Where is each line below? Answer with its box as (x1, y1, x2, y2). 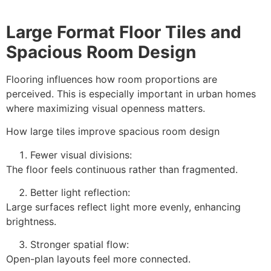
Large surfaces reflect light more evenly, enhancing (6, 200, 241, 213)
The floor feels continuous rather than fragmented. (6, 163, 238, 175)
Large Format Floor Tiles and (6, 21, 241, 42)
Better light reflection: (30, 186, 130, 198)
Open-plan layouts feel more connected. (6, 253, 191, 266)
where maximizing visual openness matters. (6, 102, 205, 114)
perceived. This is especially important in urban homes (6, 87, 256, 100)
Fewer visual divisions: (30, 148, 132, 161)
